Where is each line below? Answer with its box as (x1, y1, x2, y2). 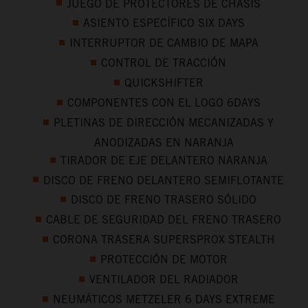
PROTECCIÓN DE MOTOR (100, 253, 228, 267)
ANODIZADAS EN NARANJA (93, 135, 234, 149)
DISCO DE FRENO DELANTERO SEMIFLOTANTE (43, 173, 284, 187)
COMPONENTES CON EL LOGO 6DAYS (67, 96, 261, 109)
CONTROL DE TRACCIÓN (101, 56, 226, 70)
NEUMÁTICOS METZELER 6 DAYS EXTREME (52, 292, 275, 306)
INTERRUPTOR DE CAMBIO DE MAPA (69, 36, 258, 50)
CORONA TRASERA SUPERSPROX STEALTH (52, 233, 275, 247)
